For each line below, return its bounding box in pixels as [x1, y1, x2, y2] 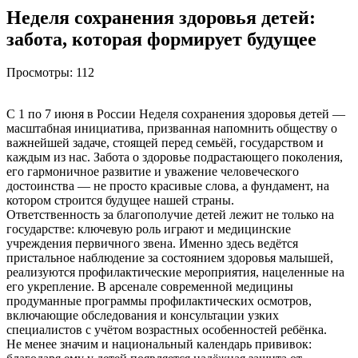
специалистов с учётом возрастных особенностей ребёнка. [6, 323, 327, 337]
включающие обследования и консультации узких [6, 308, 279, 323]
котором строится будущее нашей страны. [6, 193, 234, 208]
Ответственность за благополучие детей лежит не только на [6, 208, 334, 222]
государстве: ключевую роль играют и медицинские [6, 222, 291, 237]
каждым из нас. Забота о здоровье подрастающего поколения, [6, 150, 343, 165]
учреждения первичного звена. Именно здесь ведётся [6, 237, 298, 251]
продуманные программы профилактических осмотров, [6, 294, 312, 308]
